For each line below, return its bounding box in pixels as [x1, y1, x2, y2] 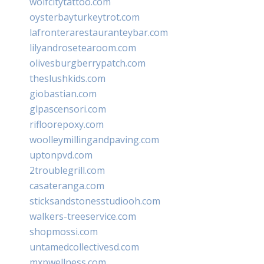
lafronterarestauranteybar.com [29, 25, 168, 39]
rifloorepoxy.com [29, 117, 104, 131]
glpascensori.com [29, 102, 106, 115]
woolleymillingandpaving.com [29, 133, 159, 146]
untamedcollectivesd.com [29, 240, 139, 253]
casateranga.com [29, 179, 104, 192]
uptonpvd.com [29, 148, 93, 161]
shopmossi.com [29, 225, 98, 238]
